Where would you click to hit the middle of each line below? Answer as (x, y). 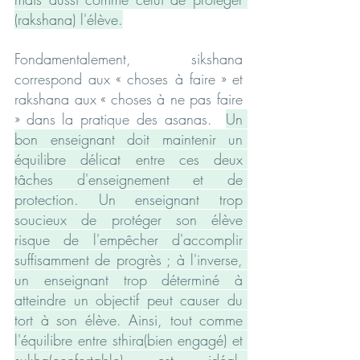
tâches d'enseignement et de (129, 179)
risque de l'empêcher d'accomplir (129, 239)
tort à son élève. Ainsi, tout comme (129, 319)
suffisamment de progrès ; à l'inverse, (129, 259)
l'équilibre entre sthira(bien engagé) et (129, 340)
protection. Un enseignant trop (129, 199)
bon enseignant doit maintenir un (129, 139)
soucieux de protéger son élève (129, 219)
